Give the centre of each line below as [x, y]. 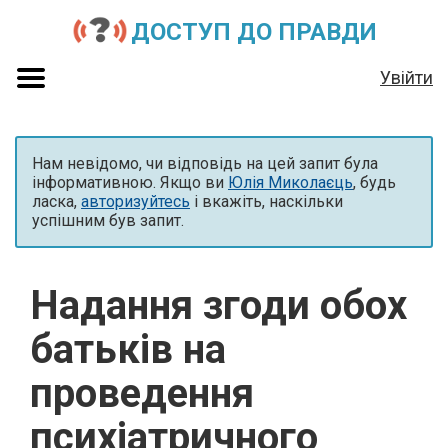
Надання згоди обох [218, 305]
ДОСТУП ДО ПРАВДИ [253, 32]
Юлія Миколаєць [290, 182]
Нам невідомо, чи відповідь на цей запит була [205, 163]
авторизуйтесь [135, 201]
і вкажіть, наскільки [266, 201]
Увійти [406, 77]
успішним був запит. [108, 220]
